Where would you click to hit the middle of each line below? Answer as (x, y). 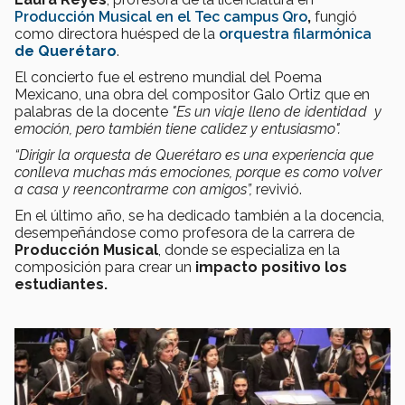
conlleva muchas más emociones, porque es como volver (198, 172)
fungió (334, 16)
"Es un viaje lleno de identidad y (277, 111)
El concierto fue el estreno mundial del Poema (168, 77)
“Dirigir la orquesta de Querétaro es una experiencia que (194, 155)
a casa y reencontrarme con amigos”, (133, 189)
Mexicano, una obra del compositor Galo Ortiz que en (192, 94)
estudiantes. (61, 284)
